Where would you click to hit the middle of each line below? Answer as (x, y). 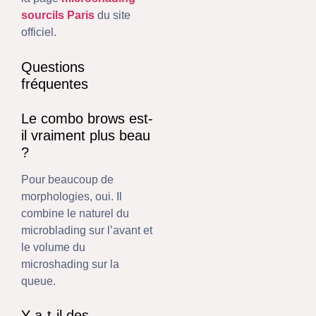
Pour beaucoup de (67, 179)
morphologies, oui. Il (72, 196)
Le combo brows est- (87, 118)
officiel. (39, 32)
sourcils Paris (58, 16)
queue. (38, 281)
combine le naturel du (75, 213)
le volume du (53, 247)
